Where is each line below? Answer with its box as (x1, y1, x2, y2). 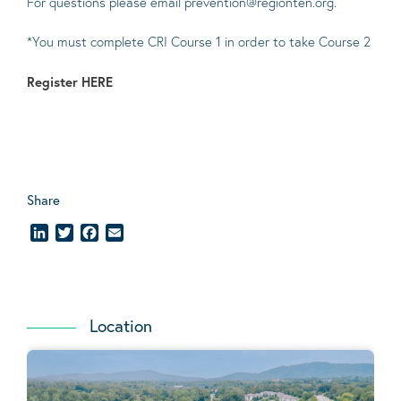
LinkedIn (48, 224, 99, 243)
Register (27, 72, 81, 90)
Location (90, 313, 152, 337)
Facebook (98, 224, 158, 243)
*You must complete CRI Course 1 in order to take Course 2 (27, 32, 371, 50)
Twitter (73, 224, 116, 243)
